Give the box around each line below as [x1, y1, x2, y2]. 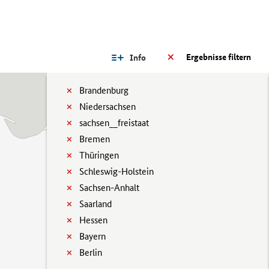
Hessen [79, 214, 107, 226]
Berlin [79, 247, 102, 258]
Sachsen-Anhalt [79, 182, 139, 193]
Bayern [79, 231, 106, 242]
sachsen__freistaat [79, 117, 149, 128]
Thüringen [79, 150, 119, 161]
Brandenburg [79, 85, 128, 96]
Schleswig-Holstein [79, 166, 154, 177]
